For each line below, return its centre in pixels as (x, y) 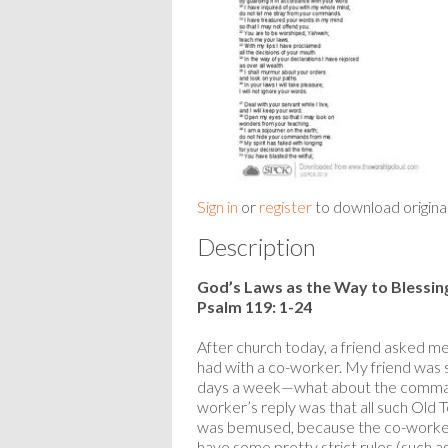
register (285, 206)
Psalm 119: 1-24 (254, 306)
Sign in (217, 206)
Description (256, 246)
